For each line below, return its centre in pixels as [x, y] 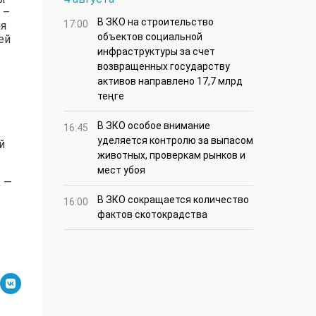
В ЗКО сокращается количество [173, 200]
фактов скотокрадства [152, 215]
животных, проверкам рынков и [171, 156]
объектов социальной [150, 37]
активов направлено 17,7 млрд [170, 81]
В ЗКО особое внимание [154, 126]
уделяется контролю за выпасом [175, 141]
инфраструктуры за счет [156, 52]
